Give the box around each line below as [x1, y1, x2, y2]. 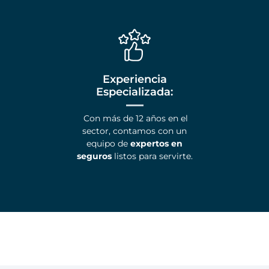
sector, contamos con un [82, 125, 187, 137]
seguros [76, 151, 112, 162]
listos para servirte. [111, 151, 193, 162]
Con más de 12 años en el [81, 113, 188, 124]
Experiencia [102, 73, 167, 86]
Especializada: [96, 85, 173, 99]
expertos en [130, 138, 183, 150]
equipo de [86, 138, 130, 150]
